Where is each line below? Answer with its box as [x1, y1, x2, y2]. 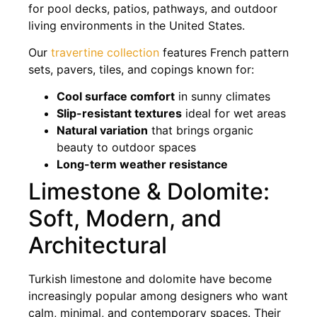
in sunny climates [175, 89, 270, 104]
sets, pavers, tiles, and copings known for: [28, 62, 254, 76]
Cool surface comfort [57, 89, 175, 104]
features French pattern [159, 45, 289, 59]
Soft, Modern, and [28, 204, 221, 233]
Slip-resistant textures [57, 106, 182, 121]
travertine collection [51, 45, 159, 59]
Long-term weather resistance [57, 157, 228, 172]
